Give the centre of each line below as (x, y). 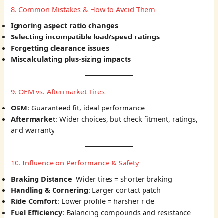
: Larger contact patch (125, 190)
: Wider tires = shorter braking (122, 179)
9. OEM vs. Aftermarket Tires (58, 92)
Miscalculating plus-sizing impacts (71, 59)
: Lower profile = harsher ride (106, 201)
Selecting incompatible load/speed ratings (85, 37)
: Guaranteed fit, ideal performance (86, 108)
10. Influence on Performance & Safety (75, 163)
